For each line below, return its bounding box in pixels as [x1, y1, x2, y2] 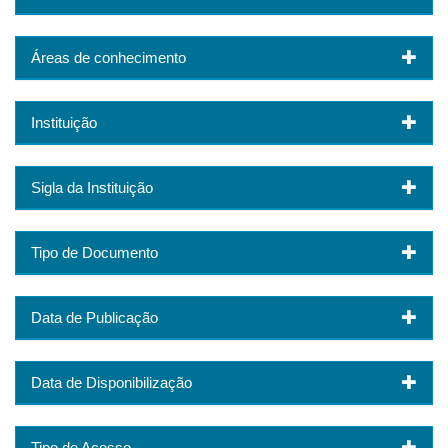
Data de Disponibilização [31, 374, 192, 392]
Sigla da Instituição [31, 179, 153, 197]
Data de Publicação [31, 309, 158, 327]
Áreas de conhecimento [31, 49, 186, 67]
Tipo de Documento [31, 244, 158, 262]
